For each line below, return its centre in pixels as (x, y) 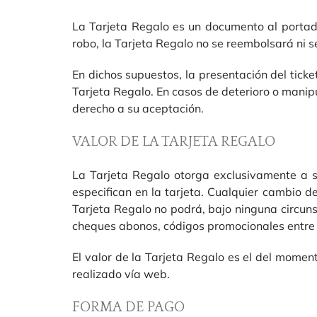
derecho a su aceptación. (138, 108)
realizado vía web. (121, 274)
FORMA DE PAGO (128, 307)
